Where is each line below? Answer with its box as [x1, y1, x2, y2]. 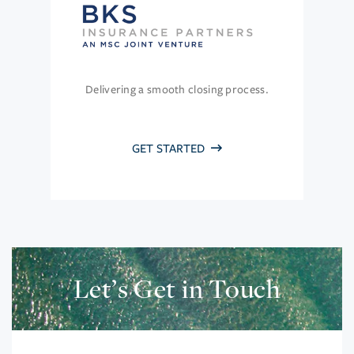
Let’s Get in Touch [73, 271, 281, 307]
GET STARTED [132, 141, 208, 156]
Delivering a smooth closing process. [85, 83, 269, 97]
